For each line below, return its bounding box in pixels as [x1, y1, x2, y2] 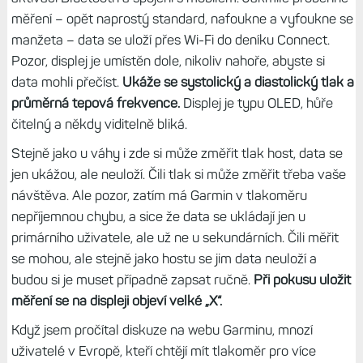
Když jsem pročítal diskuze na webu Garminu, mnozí [11, 321, 313, 338]
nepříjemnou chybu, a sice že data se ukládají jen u [11, 207, 305, 224]
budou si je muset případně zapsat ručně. [11, 271, 254, 288]
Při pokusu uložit [253, 271, 351, 288]
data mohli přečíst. [11, 73, 122, 90]
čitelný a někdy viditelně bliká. [11, 115, 190, 132]
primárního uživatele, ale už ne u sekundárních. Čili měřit [11, 228, 339, 246]
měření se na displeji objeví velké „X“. [11, 292, 225, 309]
